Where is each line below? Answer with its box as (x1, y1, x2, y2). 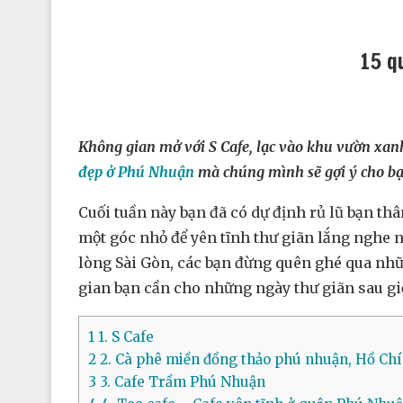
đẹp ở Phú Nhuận (78, 163, 194, 181)
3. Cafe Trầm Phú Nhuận (96, 373, 265, 390)
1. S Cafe (94, 328, 154, 345)
